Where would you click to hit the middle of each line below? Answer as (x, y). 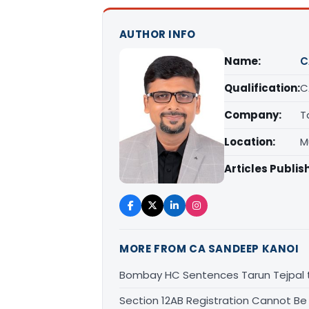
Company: (253, 115)
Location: (250, 142)
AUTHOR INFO (158, 34)
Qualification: (262, 88)
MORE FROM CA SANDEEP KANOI (209, 248)
